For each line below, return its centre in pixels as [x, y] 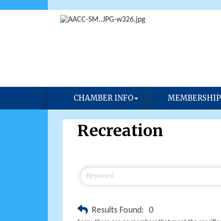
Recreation [120, 131]
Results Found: [118, 210]
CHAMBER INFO [103, 98]
